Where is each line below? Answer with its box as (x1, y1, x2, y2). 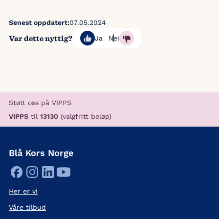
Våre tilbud (9, 203, 46, 212)
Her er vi (9, 187, 38, 196)
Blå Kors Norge (9, 148, 73, 158)
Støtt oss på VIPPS (9, 99, 71, 107)
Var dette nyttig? (9, 33, 72, 43)
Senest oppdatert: (9, 19, 69, 27)
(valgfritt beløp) (58, 112, 111, 121)
